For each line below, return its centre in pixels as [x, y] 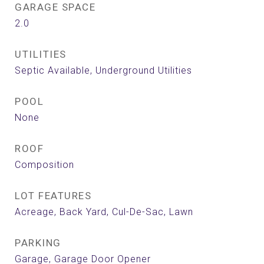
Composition [44, 165]
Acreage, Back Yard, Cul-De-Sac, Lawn [104, 212]
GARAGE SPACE [55, 7]
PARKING [38, 243]
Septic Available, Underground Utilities [103, 70]
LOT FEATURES [53, 196]
